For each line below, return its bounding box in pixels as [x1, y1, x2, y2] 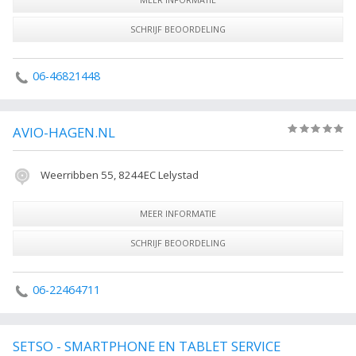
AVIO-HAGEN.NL [13, 123, 115, 142]
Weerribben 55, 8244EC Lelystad [38, 168, 199, 183]
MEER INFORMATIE [140, 207, 216, 219]
